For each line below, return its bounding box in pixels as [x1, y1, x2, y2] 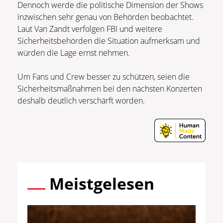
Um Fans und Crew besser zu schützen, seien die [17, 71, 190, 83]
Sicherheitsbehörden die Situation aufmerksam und [17, 35, 200, 47]
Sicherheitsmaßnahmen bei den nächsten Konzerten [17, 83, 202, 95]
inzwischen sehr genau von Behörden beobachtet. [17, 11, 194, 23]
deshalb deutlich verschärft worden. [17, 95, 145, 107]
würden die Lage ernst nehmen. [17, 47, 130, 59]
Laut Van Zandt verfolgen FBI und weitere [17, 23, 162, 35]
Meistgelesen [49, 173, 154, 195]
